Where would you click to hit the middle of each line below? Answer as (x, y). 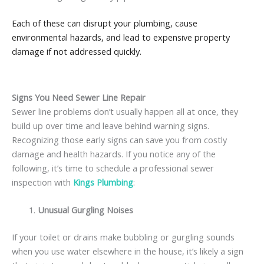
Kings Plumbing (103, 182)
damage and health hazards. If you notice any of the (114, 154)
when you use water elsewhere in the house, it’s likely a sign (128, 251)
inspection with (42, 182)
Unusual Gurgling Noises (85, 210)
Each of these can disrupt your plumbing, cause (105, 23)
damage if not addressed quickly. (77, 52)
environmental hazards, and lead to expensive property (121, 37)
